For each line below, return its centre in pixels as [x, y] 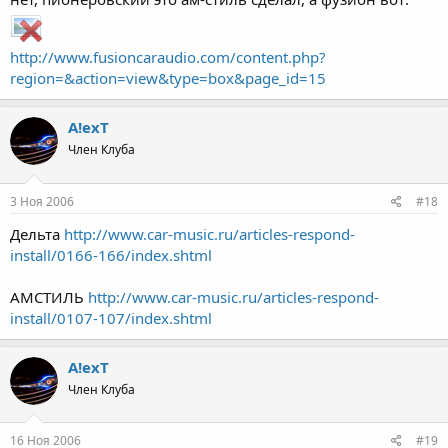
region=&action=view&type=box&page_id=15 [168, 78]
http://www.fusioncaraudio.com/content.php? [168, 57]
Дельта [37, 233]
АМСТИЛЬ [49, 296]
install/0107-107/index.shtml [111, 317]
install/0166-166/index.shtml [111, 254]
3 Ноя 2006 [42, 201]
